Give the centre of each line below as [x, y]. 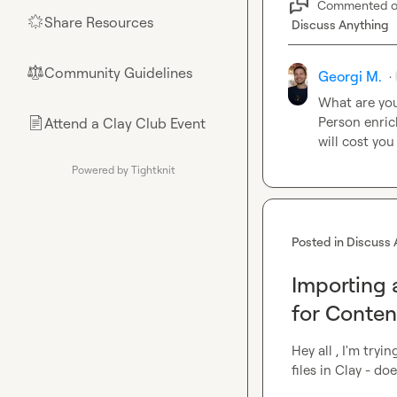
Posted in [319, 241]
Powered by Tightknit [124, 170]
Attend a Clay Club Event [125, 123]
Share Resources [99, 22]
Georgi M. [350, 76]
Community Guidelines [118, 73]
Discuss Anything [340, 24]
